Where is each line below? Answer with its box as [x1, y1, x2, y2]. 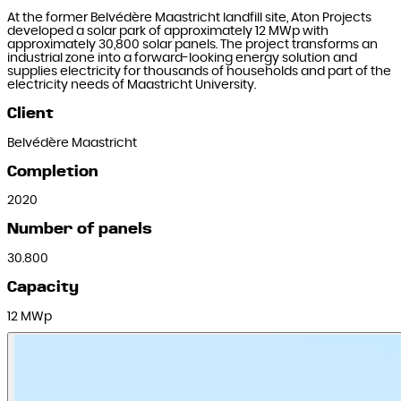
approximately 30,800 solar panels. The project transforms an [7, 38, 378, 52]
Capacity [7, 279, 79, 294]
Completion [7, 164, 98, 179]
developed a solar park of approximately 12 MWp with [7, 24, 328, 38]
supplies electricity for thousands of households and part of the [7, 64, 391, 79]
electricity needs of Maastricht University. [7, 78, 256, 92]
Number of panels [7, 222, 152, 237]
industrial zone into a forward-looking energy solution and [7, 51, 357, 65]
